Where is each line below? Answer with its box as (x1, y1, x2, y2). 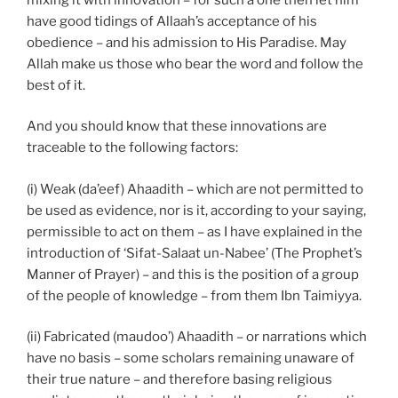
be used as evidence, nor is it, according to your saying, (27, 202, 366, 219)
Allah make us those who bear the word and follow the (27, 55, 363, 72)
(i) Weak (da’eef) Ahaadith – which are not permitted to (27, 180, 363, 197)
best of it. (27, 76, 85, 93)
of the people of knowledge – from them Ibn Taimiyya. (27, 287, 362, 304)
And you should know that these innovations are (27, 118, 327, 135)
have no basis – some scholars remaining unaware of (27, 350, 354, 367)
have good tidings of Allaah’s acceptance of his (27, 12, 317, 29)
